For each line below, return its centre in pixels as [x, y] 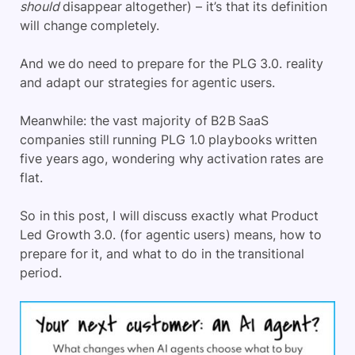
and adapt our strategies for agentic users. [148, 82]
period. [41, 273]
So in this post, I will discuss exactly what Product [170, 216]
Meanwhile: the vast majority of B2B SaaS [145, 120]
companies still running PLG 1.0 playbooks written [169, 139]
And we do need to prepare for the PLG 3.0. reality [172, 63]
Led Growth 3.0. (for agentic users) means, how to [171, 235]
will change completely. [90, 25]
